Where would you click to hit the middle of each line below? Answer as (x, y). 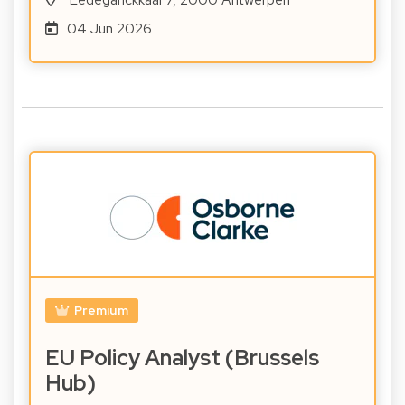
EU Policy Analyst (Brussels (182, 358)
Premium (101, 311)
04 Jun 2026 (109, 28)
